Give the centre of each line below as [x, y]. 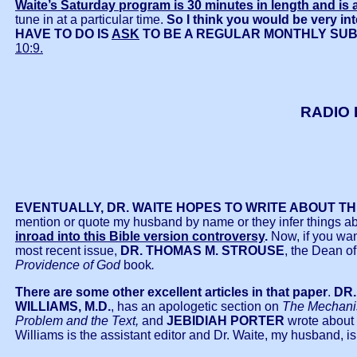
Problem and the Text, [78, 321]
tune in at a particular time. [91, 20]
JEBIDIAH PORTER [226, 321]
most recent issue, [68, 251]
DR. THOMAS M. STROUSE [202, 251]
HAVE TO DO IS [63, 34]
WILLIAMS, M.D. [63, 307]
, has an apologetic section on [196, 307]
